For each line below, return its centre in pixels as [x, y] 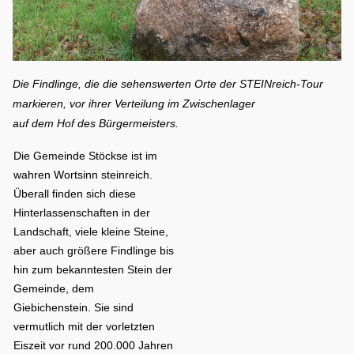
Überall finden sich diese [75, 194]
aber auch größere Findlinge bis [94, 251]
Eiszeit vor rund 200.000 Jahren [94, 346]
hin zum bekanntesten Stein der [93, 270]
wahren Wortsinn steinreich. [83, 175]
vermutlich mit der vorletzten [85, 327]
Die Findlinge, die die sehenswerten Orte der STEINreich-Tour [168, 84]
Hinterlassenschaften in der [82, 213]
